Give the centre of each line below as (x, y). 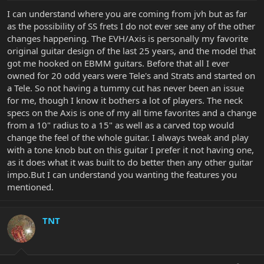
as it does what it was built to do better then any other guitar (130, 162)
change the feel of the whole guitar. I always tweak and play (128, 138)
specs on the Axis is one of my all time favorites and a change (132, 113)
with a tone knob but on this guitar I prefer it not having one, (131, 150)
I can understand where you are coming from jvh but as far (127, 14)
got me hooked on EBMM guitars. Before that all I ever (118, 63)
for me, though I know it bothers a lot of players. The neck (125, 100)
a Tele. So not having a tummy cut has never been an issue (126, 88)
